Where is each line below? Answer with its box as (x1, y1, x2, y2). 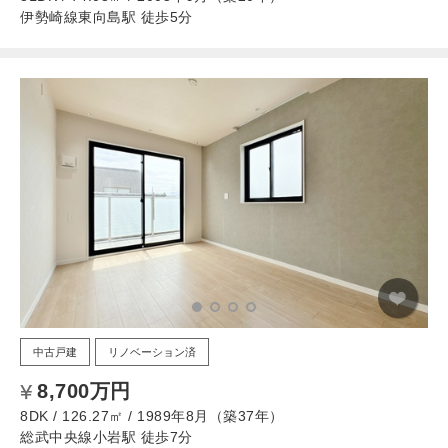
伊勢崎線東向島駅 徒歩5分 (20, 8, 193, 25)
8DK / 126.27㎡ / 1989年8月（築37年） (20, 407, 284, 424)
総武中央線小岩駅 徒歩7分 (20, 428, 193, 445)
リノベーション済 (108, 345, 196, 358)
